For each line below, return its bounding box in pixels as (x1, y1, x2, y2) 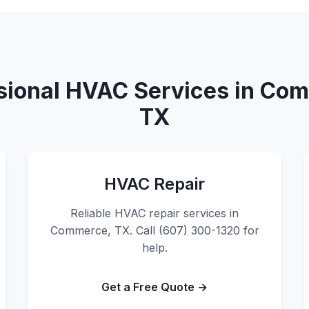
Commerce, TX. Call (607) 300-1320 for (50, 223, 259, 237)
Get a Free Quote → (101, 280, 208, 294)
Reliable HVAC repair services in (70, 206, 239, 220)
